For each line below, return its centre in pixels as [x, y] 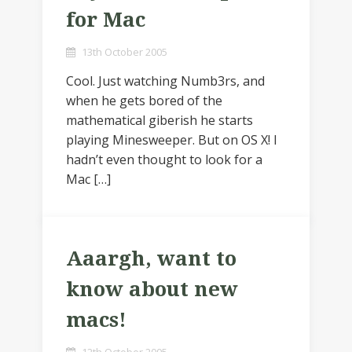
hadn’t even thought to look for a [164, 159]
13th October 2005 [125, 52]
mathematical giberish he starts [159, 120]
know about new [152, 289]
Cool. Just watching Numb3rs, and [165, 81]
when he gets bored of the [144, 101]
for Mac [106, 20]
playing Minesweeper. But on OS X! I [172, 140]
